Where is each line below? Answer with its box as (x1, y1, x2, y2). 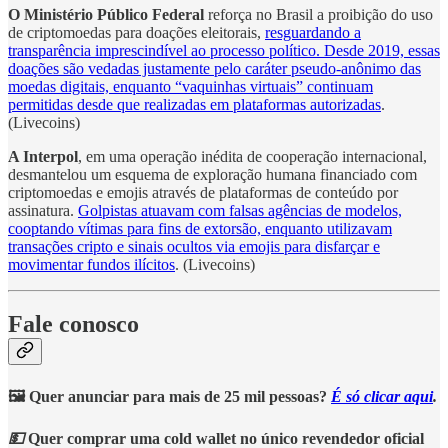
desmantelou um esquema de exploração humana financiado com (8, 165, 417, 183)
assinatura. (8, 201, 78, 219)
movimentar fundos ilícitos (8, 255, 175, 273)
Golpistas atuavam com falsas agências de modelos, (78, 201, 402, 219)
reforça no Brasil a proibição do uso (204, 5, 433, 23)
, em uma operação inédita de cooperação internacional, (78, 147, 427, 165)
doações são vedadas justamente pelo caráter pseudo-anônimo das (8, 59, 421, 77)
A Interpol (8, 147, 78, 165)
